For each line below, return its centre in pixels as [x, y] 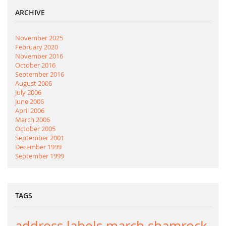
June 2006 [30, 101]
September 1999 [40, 156]
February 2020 [37, 47]
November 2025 [39, 38]
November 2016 [39, 56]
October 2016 [35, 65]
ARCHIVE [30, 12]
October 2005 [35, 128]
